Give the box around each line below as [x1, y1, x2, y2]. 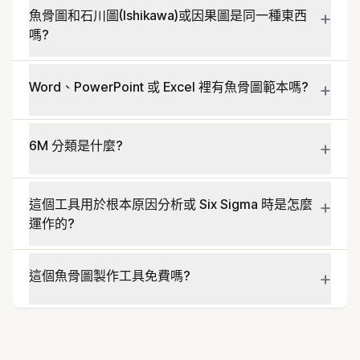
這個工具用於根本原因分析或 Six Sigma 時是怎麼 [29, 196, 313, 212]
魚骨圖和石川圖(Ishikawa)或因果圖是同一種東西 [29, 7, 307, 23]
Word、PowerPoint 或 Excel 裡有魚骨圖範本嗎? [29, 79, 309, 95]
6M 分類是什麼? [29, 137, 123, 153]
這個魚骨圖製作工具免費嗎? [29, 268, 190, 284]
